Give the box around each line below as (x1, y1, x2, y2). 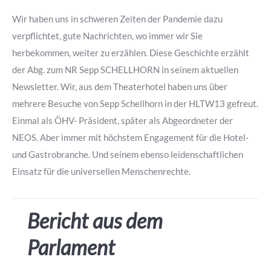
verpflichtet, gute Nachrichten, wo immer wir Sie (12, 30, 203, 41)
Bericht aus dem (27, 208, 163, 233)
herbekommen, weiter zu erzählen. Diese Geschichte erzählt (12, 47, 249, 58)
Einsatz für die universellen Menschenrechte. (12, 166, 191, 177)
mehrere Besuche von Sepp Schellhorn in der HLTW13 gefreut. (12, 98, 258, 109)
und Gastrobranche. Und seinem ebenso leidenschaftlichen (12, 149, 243, 160)
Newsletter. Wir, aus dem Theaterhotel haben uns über (12, 81, 227, 92)
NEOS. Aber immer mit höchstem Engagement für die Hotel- (12, 132, 249, 143)
